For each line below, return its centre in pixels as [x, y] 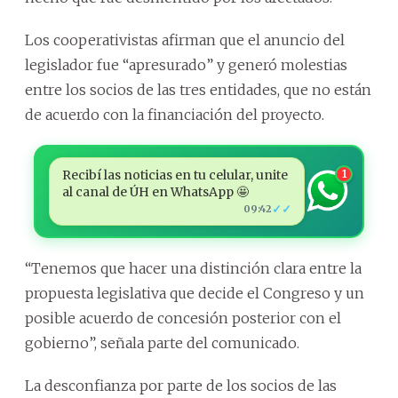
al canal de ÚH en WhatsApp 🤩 [155, 191]
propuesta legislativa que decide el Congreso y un [195, 293]
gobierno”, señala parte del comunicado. [162, 342]
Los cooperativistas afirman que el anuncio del [185, 40]
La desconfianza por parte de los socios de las [181, 385]
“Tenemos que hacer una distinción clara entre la [193, 268]
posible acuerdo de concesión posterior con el [183, 318]
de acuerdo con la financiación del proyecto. [175, 114]
